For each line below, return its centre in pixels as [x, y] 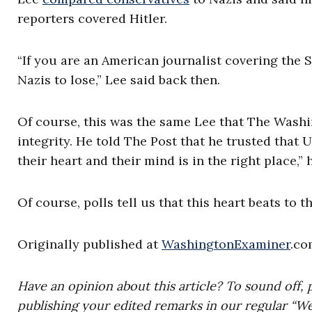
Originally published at [89, 244]
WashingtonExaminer [226, 244]
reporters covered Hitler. [92, 18]
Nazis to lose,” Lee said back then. [119, 80]
